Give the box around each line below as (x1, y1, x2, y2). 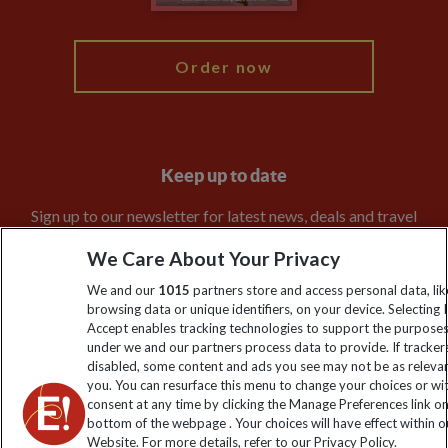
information (183, 232, 265, 252)
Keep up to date (161, 164, 287, 186)
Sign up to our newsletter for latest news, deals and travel (31, 205, 417, 225)
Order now (175, 56, 273, 76)
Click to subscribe (142, 289, 306, 308)
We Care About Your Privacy (87, 247, 341, 270)
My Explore (20, 5, 97, 24)
